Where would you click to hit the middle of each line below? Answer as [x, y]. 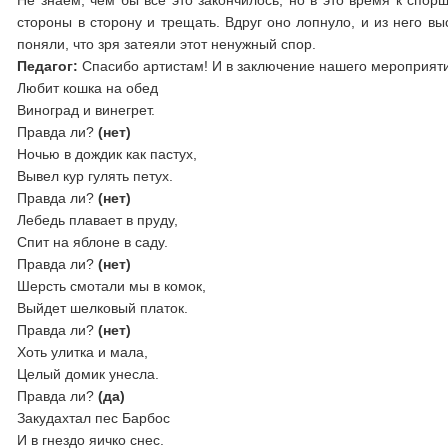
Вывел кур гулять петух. [95, 176]
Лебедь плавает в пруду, [98, 220]
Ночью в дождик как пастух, [107, 154]
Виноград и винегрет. [86, 110]
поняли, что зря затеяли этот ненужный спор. [167, 44]
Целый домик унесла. [88, 374]
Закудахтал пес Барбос [94, 418]
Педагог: [48, 66]
